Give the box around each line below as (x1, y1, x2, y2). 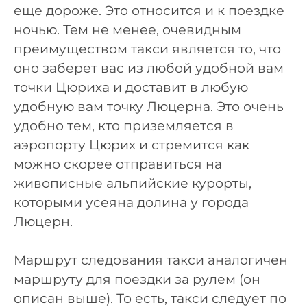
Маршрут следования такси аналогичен (14, 252, 288, 269)
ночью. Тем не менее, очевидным (14, 21, 241, 38)
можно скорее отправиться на (14, 156, 222, 172)
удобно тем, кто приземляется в (14, 117, 234, 134)
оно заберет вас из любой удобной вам (14, 60, 284, 76)
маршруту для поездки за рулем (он (14, 271, 260, 288)
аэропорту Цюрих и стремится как (14, 136, 249, 153)
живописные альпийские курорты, (14, 175, 251, 191)
